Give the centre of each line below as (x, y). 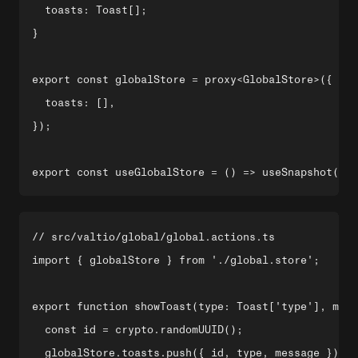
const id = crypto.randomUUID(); (137, 330)
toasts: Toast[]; (89, 10)
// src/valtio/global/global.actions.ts (153, 237)
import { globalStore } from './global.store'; (176, 260)
